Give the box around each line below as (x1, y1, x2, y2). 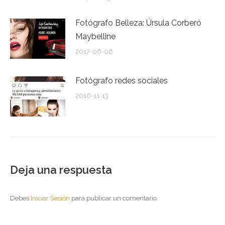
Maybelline (75, 32, 116, 42)
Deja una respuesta (10, 163, 112, 177)
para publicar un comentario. (71, 194, 158, 202)
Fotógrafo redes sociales (75, 76, 168, 86)
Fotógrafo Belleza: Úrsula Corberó (75, 18, 201, 28)
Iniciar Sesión (31, 194, 71, 202)
